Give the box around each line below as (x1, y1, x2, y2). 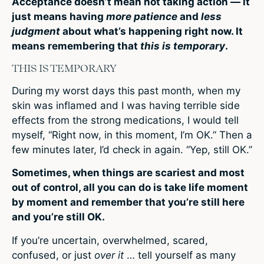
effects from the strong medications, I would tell (12, 114, 239, 127)
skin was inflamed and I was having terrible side (12, 100, 240, 112)
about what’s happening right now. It (60, 25, 243, 37)
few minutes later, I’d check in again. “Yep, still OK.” (12, 144, 252, 156)
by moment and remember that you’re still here (12, 196, 245, 209)
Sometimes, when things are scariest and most (12, 167, 245, 179)
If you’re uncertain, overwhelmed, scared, (12, 234, 208, 246)
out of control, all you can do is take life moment (12, 181, 248, 194)
